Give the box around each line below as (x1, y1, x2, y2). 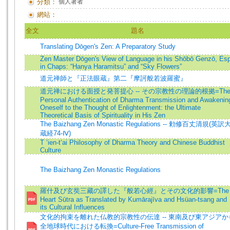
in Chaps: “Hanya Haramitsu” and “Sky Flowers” (40, 63, 182, 70)
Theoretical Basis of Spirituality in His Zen (40, 111, 165, 119)
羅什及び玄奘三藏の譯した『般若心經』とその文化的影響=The (40, 187, 229, 195)
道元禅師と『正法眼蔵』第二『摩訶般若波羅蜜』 (40, 74, 187, 82)
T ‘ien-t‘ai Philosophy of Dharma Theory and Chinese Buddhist (40, 139, 225, 146)
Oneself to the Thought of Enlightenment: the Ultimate (40, 104, 201, 111)
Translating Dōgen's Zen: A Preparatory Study (40, 43, 176, 50)
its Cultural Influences (40, 203, 105, 211)
